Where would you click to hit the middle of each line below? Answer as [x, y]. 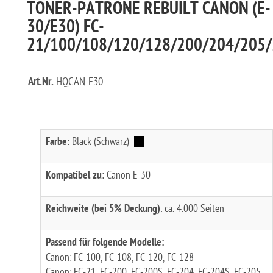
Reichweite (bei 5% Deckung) [103, 210]
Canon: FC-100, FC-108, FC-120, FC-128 [119, 257]
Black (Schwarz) [101, 142]
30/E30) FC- [66, 28]
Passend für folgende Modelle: [105, 243]
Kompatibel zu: [75, 176]
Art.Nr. [41, 83]
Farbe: [57, 143]
